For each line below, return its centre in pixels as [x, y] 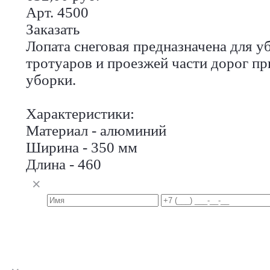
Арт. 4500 [57, 12]
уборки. [51, 80]
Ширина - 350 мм [82, 147]
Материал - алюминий [96, 130]
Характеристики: [80, 113]
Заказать [53, 29]
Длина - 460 [64, 164]
